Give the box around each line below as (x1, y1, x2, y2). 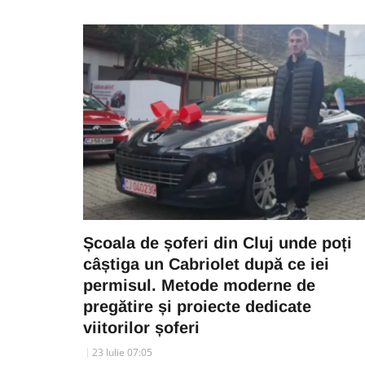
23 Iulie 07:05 (92, 345, 152, 359)
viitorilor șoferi (83, 319, 200, 336)
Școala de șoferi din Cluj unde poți (83, 234, 352, 252)
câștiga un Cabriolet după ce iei (83, 255, 329, 273)
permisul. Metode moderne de (83, 276, 315, 294)
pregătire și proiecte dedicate (83, 297, 311, 315)
